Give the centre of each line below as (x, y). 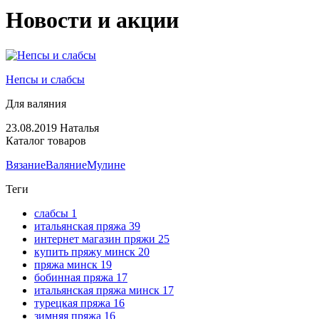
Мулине (106, 164)
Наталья (79, 127)
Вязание (26, 164)
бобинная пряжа (75, 277)
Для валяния (36, 103)
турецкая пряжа (74, 303)
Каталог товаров (46, 140)
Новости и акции (92, 20)
